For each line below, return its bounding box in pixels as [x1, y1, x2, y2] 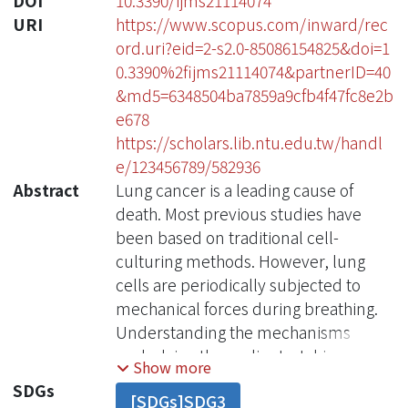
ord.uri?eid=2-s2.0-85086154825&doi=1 [115, 36, 390, 59]
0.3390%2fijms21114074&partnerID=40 [115, 59, 391, 83]
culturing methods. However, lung [115, 249, 365, 272]
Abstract [13, 178, 79, 201]
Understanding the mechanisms [115, 320, 351, 343]
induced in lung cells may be [115, 367, 326, 391]
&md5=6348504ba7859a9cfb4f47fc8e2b [115, 83, 393, 107]
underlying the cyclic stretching [115, 343, 344, 367]
